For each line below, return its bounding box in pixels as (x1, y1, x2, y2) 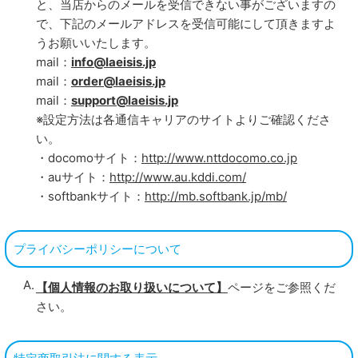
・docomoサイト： (35, 150, 141, 166)
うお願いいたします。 (35, 35, 156, 51)
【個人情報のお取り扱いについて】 (35, 279, 228, 295)
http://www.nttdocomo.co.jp (141, 150, 297, 166)
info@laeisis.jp (70, 54, 156, 70)
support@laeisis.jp (70, 93, 178, 109)
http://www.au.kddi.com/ (109, 169, 246, 185)
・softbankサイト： (35, 189, 145, 205)
